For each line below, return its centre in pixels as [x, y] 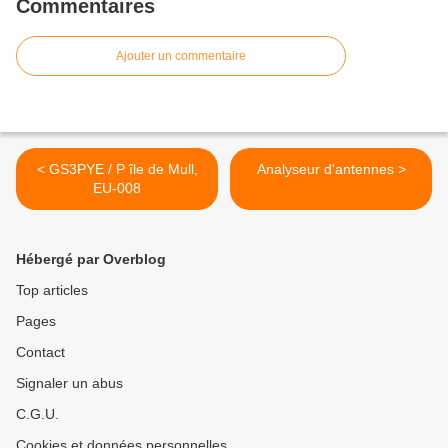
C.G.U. [37, 414]
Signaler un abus [69, 383]
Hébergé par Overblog [91, 259]
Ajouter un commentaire [181, 56]
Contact [40, 352]
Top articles [52, 290]
